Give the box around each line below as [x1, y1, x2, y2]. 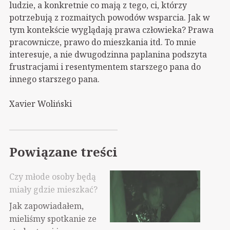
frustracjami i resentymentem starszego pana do [9, 61, 201, 72]
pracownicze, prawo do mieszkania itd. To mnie [9, 36, 196, 48]
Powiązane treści [9, 143, 118, 160]
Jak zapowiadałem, [9, 200, 84, 212]
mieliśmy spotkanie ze [9, 213, 97, 224]
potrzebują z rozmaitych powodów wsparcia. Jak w [9, 11, 210, 23]
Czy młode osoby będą [9, 171, 96, 183]
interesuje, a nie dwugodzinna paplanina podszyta [9, 48, 207, 60]
